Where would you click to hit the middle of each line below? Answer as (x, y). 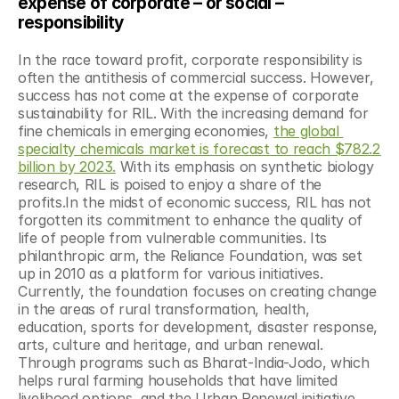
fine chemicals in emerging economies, (146, 130)
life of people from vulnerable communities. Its (172, 237)
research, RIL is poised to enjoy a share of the (170, 184)
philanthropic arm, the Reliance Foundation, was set (190, 255)
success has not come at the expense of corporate (188, 95)
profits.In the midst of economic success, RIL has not (195, 202)
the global (306, 130)
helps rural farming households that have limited (178, 380)
